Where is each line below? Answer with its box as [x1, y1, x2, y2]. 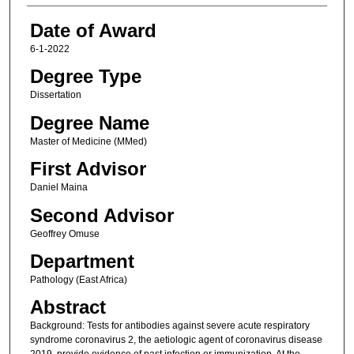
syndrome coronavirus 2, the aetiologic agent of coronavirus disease [29, 334, 322, 346]
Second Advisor [29, 204, 174, 226]
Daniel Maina [29, 182, 88, 194]
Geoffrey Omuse [29, 228, 100, 239]
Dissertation [29, 89, 81, 101]
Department [29, 250, 134, 273]
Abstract [29, 296, 106, 318]
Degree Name [29, 111, 149, 134]
